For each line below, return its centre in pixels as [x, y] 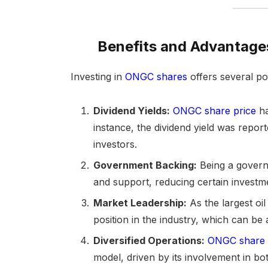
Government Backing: [145, 165]
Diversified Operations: [149, 241]
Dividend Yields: [131, 111]
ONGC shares [157, 77]
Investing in [98, 77]
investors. [115, 144]
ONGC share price [214, 111]
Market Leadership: [140, 203]
